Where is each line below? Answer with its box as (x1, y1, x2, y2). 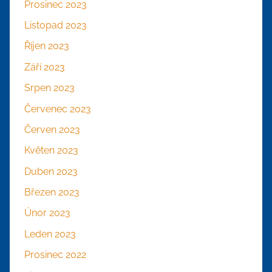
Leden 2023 (24, 228, 76, 240)
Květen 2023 (24, 144, 78, 157)
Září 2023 (24, 61, 65, 73)
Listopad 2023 (24, 19, 87, 32)
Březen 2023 (24, 186, 80, 199)
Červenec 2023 (24, 103, 91, 115)
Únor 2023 (24, 207, 70, 219)
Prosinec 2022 (24, 249, 86, 261)
